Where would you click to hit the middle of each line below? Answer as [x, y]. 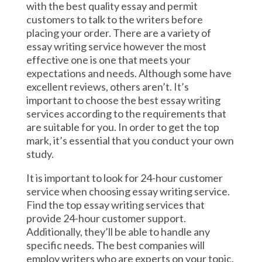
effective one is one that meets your [108, 60]
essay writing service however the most [116, 46]
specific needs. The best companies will [115, 245]
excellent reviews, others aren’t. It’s [107, 87]
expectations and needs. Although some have [129, 73]
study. [40, 154]
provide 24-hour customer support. [106, 218]
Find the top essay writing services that [115, 205]
